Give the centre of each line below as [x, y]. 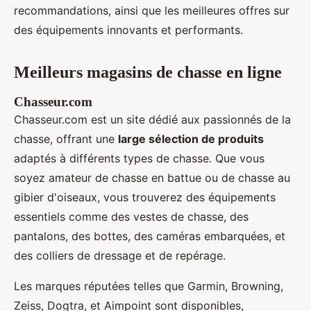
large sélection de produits [191, 138]
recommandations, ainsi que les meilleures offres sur [152, 10]
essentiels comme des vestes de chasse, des [131, 216]
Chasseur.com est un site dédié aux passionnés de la [152, 119]
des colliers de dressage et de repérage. [120, 255]
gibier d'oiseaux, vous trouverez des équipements [145, 197]
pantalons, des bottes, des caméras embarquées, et [150, 236]
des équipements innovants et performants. [128, 30]
